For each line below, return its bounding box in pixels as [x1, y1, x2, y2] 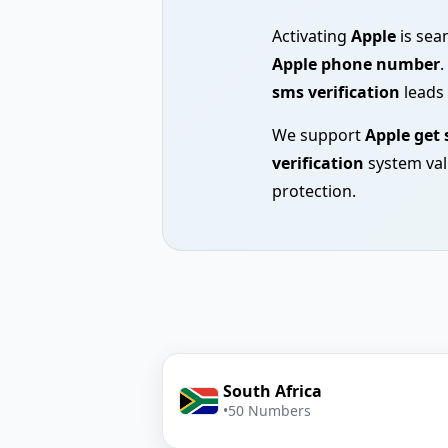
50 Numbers [228, 401, 311, 420]
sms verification [272, 81, 400, 103]
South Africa [223, 380, 322, 402]
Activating [272, 25, 351, 47]
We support [272, 124, 365, 146]
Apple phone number [272, 53, 440, 75]
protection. [272, 180, 356, 202]
